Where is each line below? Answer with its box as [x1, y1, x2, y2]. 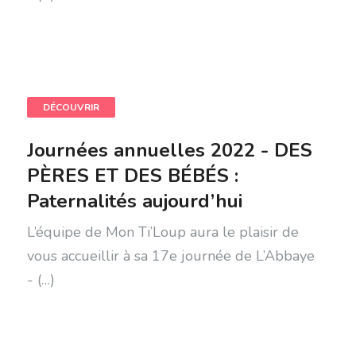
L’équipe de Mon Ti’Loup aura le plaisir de [26, 222, 299, 242]
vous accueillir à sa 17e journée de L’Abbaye [26, 246, 315, 265]
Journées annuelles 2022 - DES [26, 137, 312, 163]
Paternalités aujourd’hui [26, 188, 242, 214]
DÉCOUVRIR [42, 101, 99, 114]
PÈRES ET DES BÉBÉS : [26, 163, 238, 188]
